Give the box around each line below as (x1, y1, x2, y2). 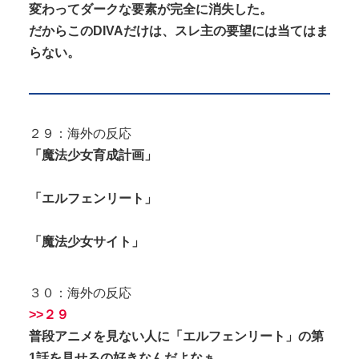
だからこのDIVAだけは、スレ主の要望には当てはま (29, 24, 329, 38)
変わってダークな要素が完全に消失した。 (29, 2, 272, 17)
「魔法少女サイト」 (29, 234, 144, 248)
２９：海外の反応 (29, 126, 131, 140)
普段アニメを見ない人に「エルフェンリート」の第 (29, 329, 324, 343)
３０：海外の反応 (29, 285, 131, 300)
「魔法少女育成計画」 (29, 147, 157, 162)
